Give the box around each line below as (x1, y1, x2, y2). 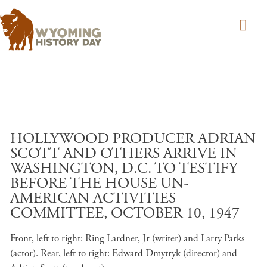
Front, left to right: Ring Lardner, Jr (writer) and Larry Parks (10, 232, 244, 245)
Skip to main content (132, 123, 216, 135)
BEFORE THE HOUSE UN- (10, 174, 188, 193)
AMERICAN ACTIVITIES (10, 189, 176, 208)
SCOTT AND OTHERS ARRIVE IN (10, 144, 237, 163)
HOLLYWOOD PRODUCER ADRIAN (10, 129, 256, 148)
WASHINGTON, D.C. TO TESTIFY (10, 159, 238, 178)
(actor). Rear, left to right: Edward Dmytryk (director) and (10, 247, 237, 260)
